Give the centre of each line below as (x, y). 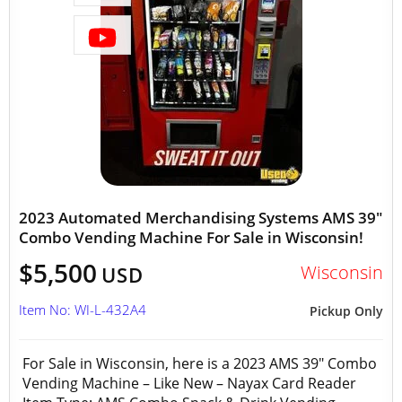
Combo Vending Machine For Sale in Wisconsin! (191, 237)
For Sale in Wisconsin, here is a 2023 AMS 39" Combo (200, 363)
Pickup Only (346, 311)
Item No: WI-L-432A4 (83, 310)
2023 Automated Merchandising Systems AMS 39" (201, 218)
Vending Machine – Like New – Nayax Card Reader (191, 383)
